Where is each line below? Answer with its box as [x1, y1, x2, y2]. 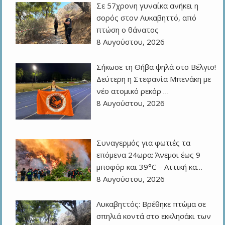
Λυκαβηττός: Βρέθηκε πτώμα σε [96, 199, 206, 209]
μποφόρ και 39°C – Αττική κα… [96, 162, 203, 172]
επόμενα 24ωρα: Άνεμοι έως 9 [96, 150, 201, 160]
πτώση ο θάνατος [96, 25, 159, 35]
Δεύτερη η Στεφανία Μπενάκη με [96, 74, 211, 84]
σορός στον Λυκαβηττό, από [96, 13, 197, 23]
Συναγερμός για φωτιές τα [96, 138, 191, 148]
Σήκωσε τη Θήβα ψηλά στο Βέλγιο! [96, 62, 216, 72]
